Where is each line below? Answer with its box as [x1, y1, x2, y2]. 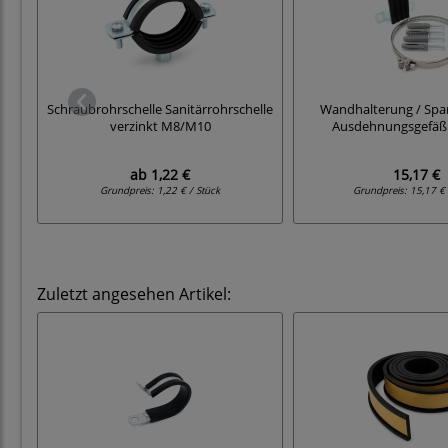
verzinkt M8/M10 [109, 118, 211, 136]
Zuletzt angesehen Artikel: [37, 283, 231, 306]
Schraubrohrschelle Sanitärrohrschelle [47, 101, 273, 119]
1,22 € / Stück [157, 184, 220, 198]
